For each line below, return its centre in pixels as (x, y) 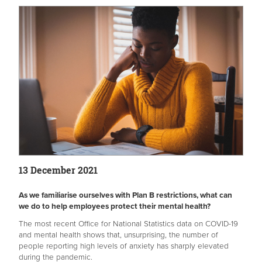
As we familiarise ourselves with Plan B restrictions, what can (125, 196)
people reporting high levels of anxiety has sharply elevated (124, 247)
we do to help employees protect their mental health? (115, 207)
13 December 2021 (58, 170)
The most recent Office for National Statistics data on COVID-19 (128, 224)
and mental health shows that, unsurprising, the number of (118, 235)
